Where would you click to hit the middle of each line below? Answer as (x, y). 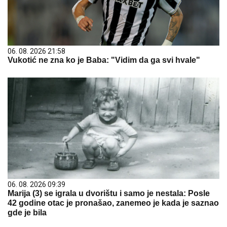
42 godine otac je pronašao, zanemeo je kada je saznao (113, 203)
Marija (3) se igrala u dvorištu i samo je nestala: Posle (109, 193)
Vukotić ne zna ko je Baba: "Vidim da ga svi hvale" (104, 60)
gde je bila (27, 213)
